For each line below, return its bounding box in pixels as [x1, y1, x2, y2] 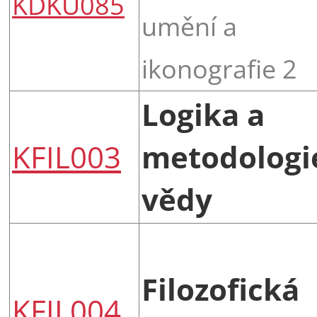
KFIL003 [12, 136, 121, 177]
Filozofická [142, 268, 299, 309]
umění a [142, 8, 237, 43]
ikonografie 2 [142, 51, 297, 86]
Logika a [142, 93, 265, 134]
